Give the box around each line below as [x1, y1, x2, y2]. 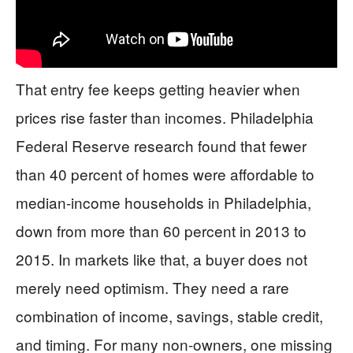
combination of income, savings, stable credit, [16, 305, 323, 326]
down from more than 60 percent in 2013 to [16, 220, 307, 241]
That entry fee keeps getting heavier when [16, 78, 300, 99]
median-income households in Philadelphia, [16, 191, 311, 213]
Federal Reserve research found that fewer [16, 135, 307, 156]
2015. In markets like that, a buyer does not [16, 248, 307, 269]
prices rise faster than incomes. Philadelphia [16, 106, 314, 128]
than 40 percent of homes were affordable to [16, 163, 314, 184]
